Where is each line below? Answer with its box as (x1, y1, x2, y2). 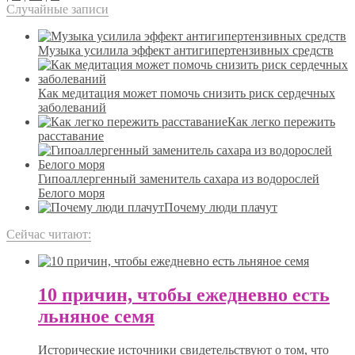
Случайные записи (6, 2, 109, 17)
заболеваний (38, 101, 106, 115)
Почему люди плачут (164, 200, 277, 215)
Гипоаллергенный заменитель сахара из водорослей (38, 172, 319, 186)
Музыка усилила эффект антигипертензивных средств (38, 44, 334, 58)
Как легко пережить (227, 115, 335, 129)
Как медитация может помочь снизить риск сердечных (38, 86, 335, 101)
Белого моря (38, 186, 105, 200)
